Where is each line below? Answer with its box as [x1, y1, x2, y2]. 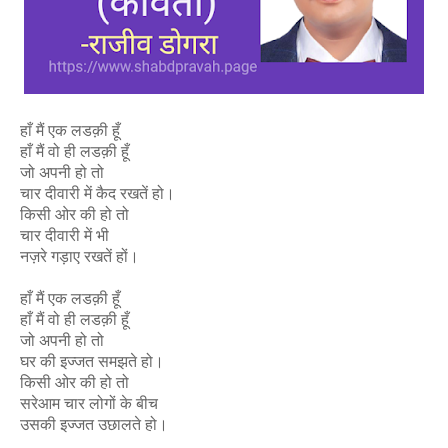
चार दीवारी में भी [20, 224, 109, 246]
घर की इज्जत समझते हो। [20, 350, 164, 372]
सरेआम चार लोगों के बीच [20, 392, 158, 414]
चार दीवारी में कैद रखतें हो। [20, 182, 175, 204]
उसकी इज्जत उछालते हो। [20, 413, 168, 435]
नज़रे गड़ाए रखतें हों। [20, 245, 139, 267]
